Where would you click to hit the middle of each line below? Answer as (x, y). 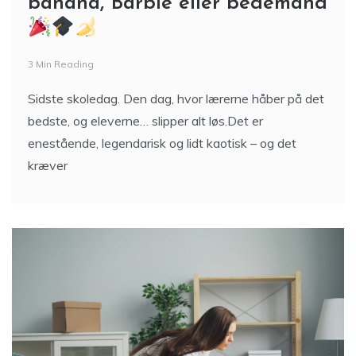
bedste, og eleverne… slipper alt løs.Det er (145, 121)
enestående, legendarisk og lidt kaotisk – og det (162, 143)
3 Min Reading (61, 64)
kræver (48, 166)
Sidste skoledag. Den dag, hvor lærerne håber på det (176, 99)
